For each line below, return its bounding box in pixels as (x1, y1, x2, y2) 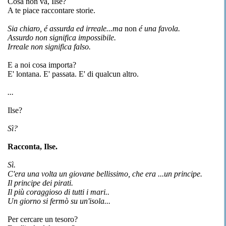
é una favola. (137, 24, 180, 33)
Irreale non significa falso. (8, 42, 91, 51)
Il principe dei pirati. (8, 179, 73, 187)
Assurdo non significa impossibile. (8, 33, 116, 42)
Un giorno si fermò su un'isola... (8, 197, 110, 205)
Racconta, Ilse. (8, 142, 58, 151)
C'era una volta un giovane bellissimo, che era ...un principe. (8, 169, 202, 178)
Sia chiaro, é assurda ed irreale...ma (8, 24, 125, 33)
